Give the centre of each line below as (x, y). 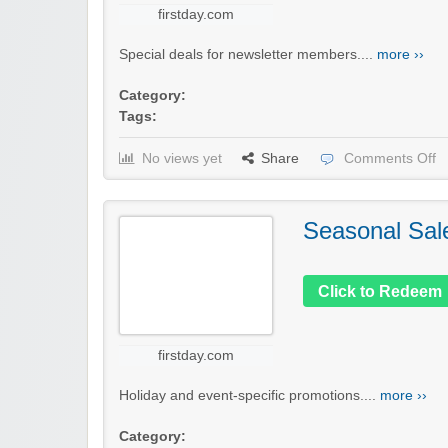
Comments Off (390, 159)
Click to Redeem (380, 292)
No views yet (182, 159)
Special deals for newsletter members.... (248, 55)
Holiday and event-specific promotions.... (249, 396)
